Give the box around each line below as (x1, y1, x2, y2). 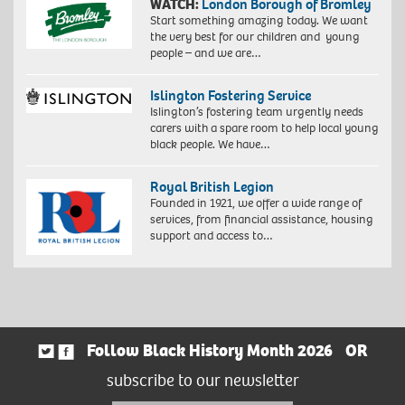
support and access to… (149, 226, 273, 244)
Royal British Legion (149, 176, 274, 196)
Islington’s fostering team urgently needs (149, 102, 363, 120)
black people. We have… (149, 135, 270, 153)
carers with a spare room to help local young (149, 118, 379, 137)
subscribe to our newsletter (106, 370, 299, 392)
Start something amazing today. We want (149, 11, 368, 29)
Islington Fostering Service (149, 85, 311, 105)
